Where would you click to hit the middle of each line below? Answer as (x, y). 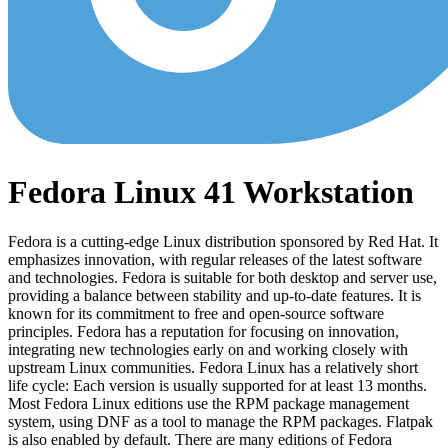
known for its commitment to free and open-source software (196, 313)
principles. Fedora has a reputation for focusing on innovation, (203, 331)
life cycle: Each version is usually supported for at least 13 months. (217, 385)
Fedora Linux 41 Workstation (211, 192)
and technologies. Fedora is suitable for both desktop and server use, (222, 277)
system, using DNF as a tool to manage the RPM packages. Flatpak (220, 421)
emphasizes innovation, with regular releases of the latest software (215, 259)
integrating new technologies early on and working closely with (208, 349)
